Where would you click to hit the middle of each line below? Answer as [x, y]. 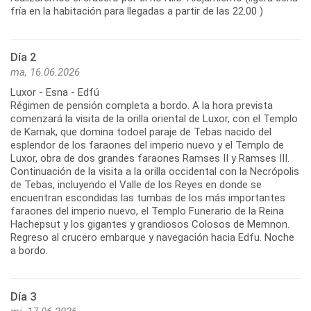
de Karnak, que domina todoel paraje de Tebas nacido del [141, 132]
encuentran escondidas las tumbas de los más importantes [148, 198]
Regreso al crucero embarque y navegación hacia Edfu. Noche [152, 238]
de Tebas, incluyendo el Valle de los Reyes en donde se [136, 185]
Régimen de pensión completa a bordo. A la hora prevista [142, 106]
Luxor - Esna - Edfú [55, 93]
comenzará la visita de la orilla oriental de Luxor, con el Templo [154, 119]
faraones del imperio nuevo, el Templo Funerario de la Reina [147, 211]
